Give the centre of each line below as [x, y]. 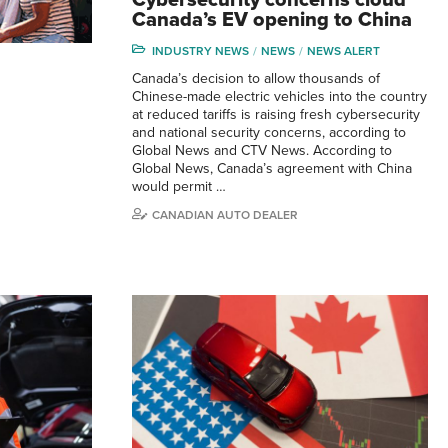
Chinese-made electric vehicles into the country [279, 96]
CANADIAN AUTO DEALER [225, 214]
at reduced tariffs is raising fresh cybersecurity [276, 114]
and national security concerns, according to [269, 132]
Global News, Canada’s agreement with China [272, 168]
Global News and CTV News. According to [262, 150]
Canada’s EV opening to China [272, 19]
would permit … [179, 186]
